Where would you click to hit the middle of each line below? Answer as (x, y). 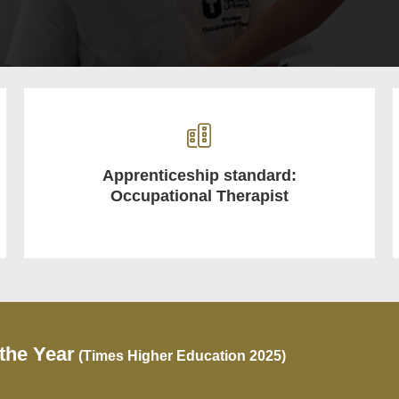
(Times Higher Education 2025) (181, 355)
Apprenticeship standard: (199, 175)
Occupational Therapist (199, 195)
